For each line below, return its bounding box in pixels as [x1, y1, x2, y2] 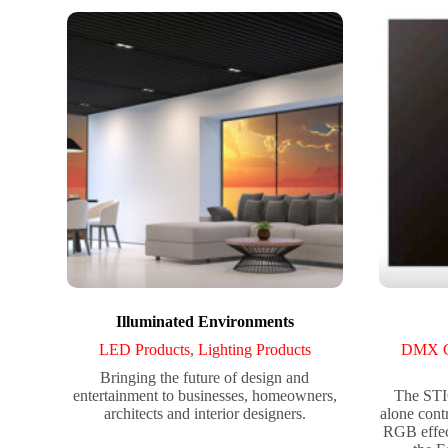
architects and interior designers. [103, 404, 306, 422]
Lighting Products [197, 340, 311, 358]
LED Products [98, 340, 190, 358]
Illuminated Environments [115, 312, 294, 330]
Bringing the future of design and [100, 368, 310, 386]
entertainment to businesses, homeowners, [72, 386, 337, 404]
